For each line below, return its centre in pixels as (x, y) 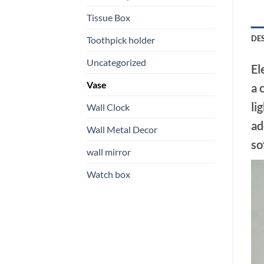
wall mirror (109, 151)
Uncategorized (116, 62)
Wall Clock (108, 107)
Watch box (108, 174)
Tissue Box (108, 17)
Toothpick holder (121, 39)
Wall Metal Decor (122, 129)
